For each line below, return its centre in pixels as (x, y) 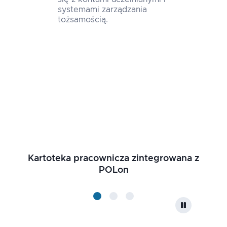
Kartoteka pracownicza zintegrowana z (113, 158)
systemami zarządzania (102, 9)
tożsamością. (83, 20)
